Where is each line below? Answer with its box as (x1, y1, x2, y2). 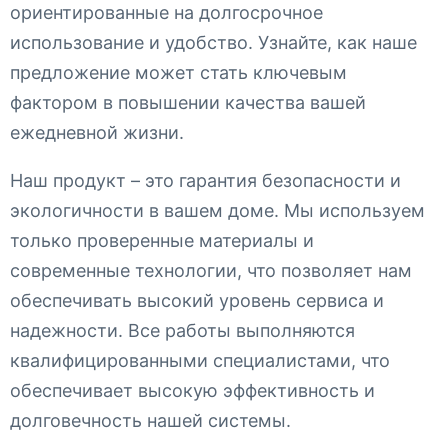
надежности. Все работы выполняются (10, 320, 355, 342)
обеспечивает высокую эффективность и (10, 380, 375, 402)
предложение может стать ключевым (10, 62, 347, 84)
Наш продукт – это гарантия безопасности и (10, 170, 401, 192)
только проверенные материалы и (10, 230, 314, 252)
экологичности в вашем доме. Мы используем (10, 200, 425, 222)
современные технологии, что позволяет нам (10, 260, 412, 282)
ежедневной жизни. (10, 122, 184, 144)
